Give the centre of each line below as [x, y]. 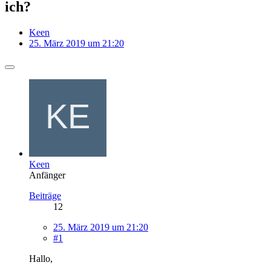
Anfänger [47, 175]
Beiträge [45, 195]
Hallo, [41, 258]
